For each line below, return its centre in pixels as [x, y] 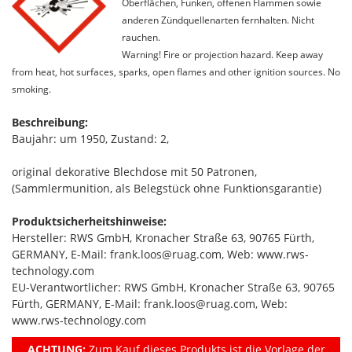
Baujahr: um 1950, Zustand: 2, [90, 139]
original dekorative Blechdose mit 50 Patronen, [134, 172]
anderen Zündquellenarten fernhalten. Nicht [218, 20]
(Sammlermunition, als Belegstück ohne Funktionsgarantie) [167, 188]
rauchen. [141, 37]
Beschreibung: [50, 122]
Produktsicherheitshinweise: [89, 221]
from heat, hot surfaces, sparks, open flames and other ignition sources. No [176, 71]
